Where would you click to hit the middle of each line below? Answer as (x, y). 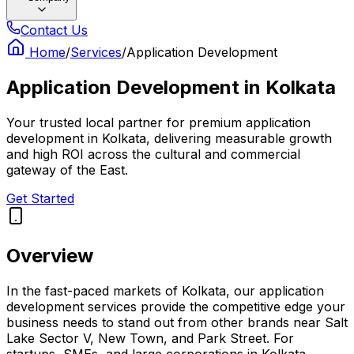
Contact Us (54, 30)
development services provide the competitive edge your (176, 306)
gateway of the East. (67, 169)
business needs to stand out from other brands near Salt (177, 322)
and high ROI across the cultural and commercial (153, 154)
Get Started (40, 198)
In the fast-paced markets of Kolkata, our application (165, 290)
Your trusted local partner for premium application (158, 122)
